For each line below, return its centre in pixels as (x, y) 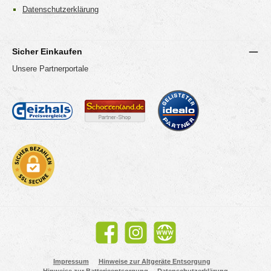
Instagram (136, 237)
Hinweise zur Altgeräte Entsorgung (154, 261)
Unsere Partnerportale (50, 68)
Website (162, 237)
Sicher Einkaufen (47, 52)
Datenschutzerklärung (60, 9)
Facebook (107, 237)
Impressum (71, 261)
